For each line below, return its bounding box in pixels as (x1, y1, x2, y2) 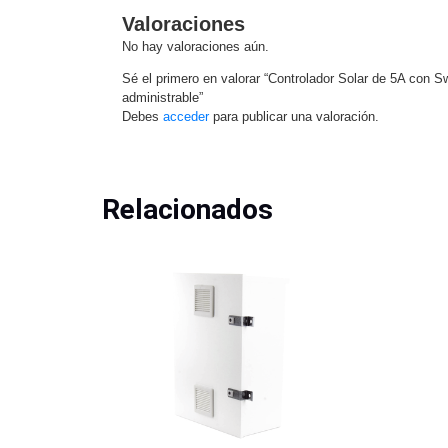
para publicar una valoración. (209, 109, 379, 125)
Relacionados (102, 193, 273, 227)
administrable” (122, 90, 203, 106)
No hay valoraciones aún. (122, 39, 269, 55)
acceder (163, 109, 209, 125)
